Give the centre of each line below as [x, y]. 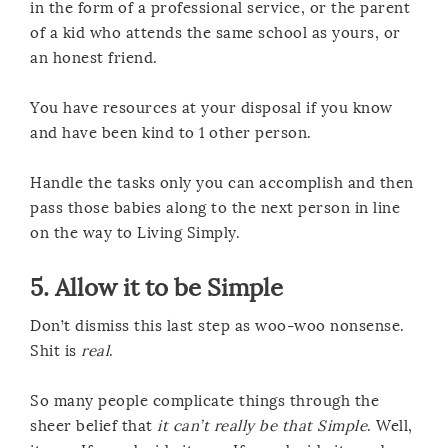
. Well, [390, 425]
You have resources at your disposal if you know [211, 107]
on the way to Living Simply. [135, 232]
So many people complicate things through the [204, 400]
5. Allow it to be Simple [156, 287]
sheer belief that [93, 425]
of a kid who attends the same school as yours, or [215, 32]
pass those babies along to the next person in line [215, 207]
